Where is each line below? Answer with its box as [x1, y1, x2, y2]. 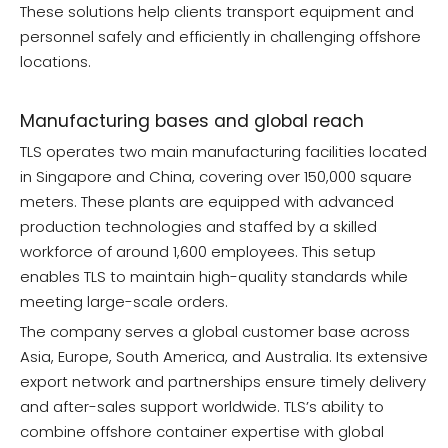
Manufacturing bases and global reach [20, 109, 364, 134]
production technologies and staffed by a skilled [20, 216, 377, 238]
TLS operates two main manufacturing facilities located [20, 141, 427, 163]
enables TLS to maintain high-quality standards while [20, 266, 408, 288]
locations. [20, 51, 91, 73]
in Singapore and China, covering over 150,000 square [20, 166, 412, 188]
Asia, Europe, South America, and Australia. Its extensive [20, 346, 428, 368]
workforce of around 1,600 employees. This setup [20, 241, 376, 263]
